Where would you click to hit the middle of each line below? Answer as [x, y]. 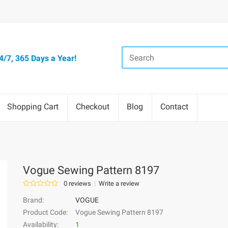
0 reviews [78, 183]
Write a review [119, 183]
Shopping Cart [33, 107]
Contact [174, 107]
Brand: [34, 200]
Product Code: [46, 212]
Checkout [93, 107]
